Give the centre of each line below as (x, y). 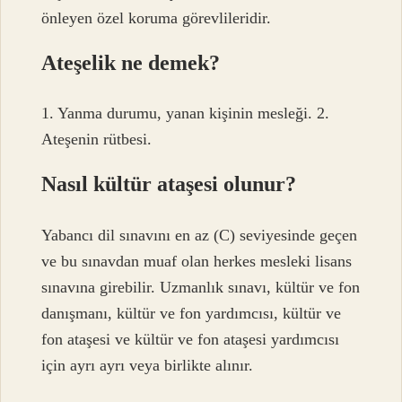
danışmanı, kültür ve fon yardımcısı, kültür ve (192, 313)
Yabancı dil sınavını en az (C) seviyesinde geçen (200, 235)
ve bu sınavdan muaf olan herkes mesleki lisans (197, 261)
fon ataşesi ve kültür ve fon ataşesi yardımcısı (191, 339)
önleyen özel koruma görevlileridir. (157, 18)
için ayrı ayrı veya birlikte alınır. (148, 365)
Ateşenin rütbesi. (97, 140)
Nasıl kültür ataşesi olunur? (169, 184)
